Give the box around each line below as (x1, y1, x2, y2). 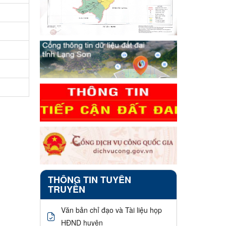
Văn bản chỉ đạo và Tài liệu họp (61, 205, 162, 215)
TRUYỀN (47, 183, 85, 196)
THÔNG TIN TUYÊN (47, 173, 131, 187)
